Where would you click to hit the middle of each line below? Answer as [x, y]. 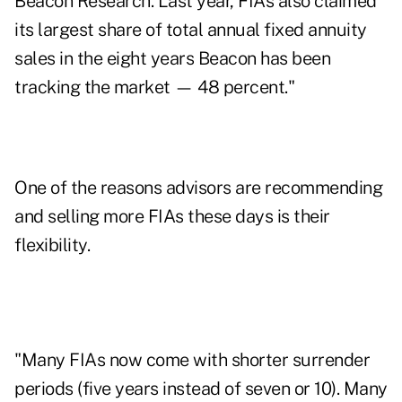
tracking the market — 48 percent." [154, 87]
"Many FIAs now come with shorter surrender [192, 360]
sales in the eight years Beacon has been [172, 59]
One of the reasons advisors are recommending [198, 188]
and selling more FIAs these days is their [172, 217]
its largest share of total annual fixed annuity [191, 30]
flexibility [51, 245]
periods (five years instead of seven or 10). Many [201, 389]
